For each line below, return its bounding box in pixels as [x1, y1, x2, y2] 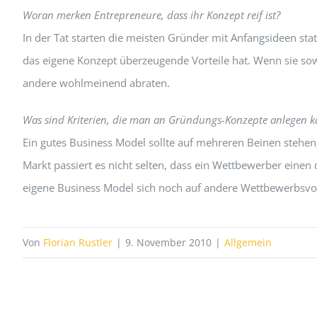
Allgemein [224, 235, 272, 249]
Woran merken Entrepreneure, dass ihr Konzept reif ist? [22, 7, 280, 22]
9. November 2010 [125, 235, 212, 249]
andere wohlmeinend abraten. [22, 75, 170, 90]
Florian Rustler [43, 235, 113, 249]
